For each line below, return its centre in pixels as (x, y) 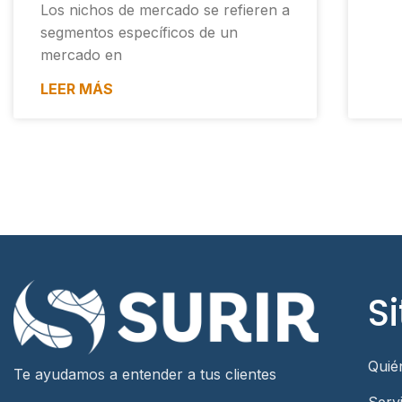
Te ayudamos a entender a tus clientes (145, 374)
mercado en (81, 55)
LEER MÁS (77, 89)
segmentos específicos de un (139, 33)
